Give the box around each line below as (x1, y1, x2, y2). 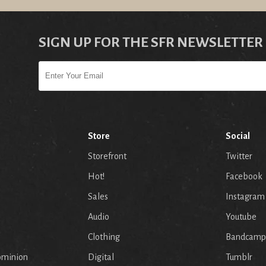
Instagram (226, 192, 265, 202)
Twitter (226, 151, 252, 161)
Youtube (226, 212, 256, 222)
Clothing (88, 232, 120, 242)
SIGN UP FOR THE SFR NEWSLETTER (39, 34, 264, 50)
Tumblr (226, 252, 252, 262)
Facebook (226, 172, 262, 182)
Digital (88, 252, 114, 262)
